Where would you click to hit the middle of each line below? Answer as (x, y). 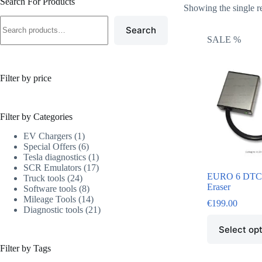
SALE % (224, 39)
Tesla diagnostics (55, 157)
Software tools (50, 188)
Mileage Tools (50, 199)
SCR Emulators (52, 167)
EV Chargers (48, 136)
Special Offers (50, 146)
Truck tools (44, 178)
